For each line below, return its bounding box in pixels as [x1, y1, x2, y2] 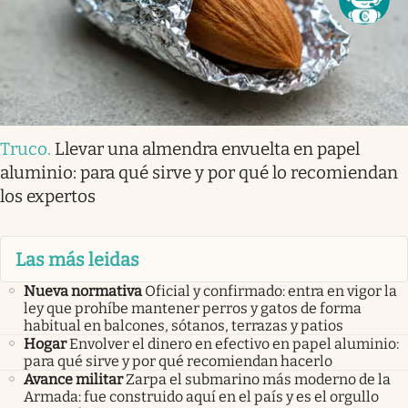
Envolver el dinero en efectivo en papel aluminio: [69, 334, 399, 352]
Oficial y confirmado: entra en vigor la [145, 281, 397, 300]
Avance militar [24, 370, 123, 388]
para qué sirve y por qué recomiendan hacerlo [24, 352, 332, 370]
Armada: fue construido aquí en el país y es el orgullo [24, 387, 379, 405]
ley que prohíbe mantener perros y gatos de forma [24, 299, 362, 317]
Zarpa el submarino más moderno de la [126, 370, 391, 388]
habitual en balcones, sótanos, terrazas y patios [24, 316, 343, 334]
